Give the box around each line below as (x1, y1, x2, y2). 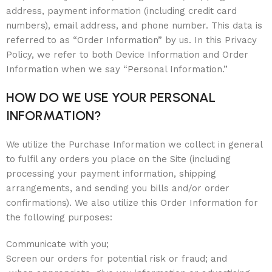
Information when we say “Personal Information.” (6, 64, 228, 75)
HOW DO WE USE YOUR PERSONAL (6, 89, 216, 106)
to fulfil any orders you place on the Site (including (6, 154, 231, 165)
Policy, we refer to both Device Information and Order (6, 49, 248, 60)
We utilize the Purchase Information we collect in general (6, 139, 262, 150)
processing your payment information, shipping (6, 168, 216, 179)
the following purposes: (6, 212, 115, 223)
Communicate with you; (6, 239, 109, 250)
